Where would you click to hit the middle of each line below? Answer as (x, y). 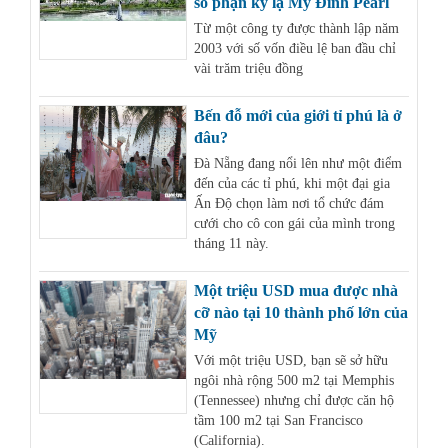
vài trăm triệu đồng (249, 69)
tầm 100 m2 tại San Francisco (279, 421)
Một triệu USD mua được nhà (296, 291)
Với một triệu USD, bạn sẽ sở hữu (291, 361)
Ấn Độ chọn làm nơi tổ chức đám (289, 204)
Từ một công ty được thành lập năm (297, 29)
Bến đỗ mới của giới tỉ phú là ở (298, 116)
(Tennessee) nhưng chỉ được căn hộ (294, 401)
